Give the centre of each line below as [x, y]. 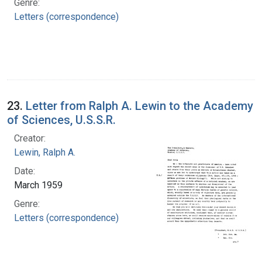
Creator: [30, 138]
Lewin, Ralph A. [45, 152]
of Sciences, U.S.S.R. [61, 120]
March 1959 [38, 185]
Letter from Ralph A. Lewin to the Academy [139, 106]
